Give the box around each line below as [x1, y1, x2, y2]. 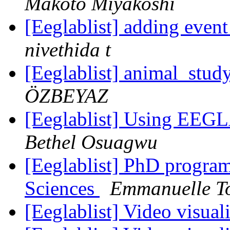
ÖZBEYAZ [25, 85, 108, 107]
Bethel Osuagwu [25, 131, 158, 154]
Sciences [25, 177, 100, 200]
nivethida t [25, 39, 111, 61]
